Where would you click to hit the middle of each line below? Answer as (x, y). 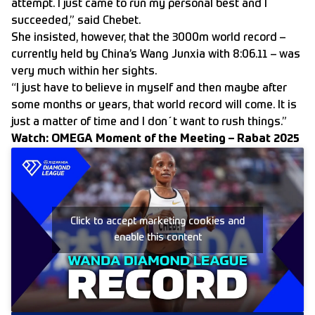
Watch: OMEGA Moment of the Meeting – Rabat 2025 (155, 140)
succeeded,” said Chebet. (76, 21)
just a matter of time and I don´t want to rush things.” (149, 123)
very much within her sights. (84, 72)
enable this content (157, 238)
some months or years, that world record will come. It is (154, 106)
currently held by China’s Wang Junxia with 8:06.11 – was (156, 55)
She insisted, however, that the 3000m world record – (148, 38)
